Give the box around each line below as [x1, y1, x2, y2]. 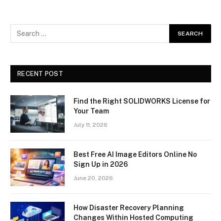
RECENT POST [17, 70, 63, 77]
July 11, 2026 [74, 121, 108, 128]
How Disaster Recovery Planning [74, 204, 184, 212]
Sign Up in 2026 [74, 160, 128, 168]
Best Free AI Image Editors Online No [74, 150, 197, 158]
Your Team [74, 107, 109, 115]
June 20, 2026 [74, 175, 113, 182]
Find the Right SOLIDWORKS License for [74, 97, 210, 105]
